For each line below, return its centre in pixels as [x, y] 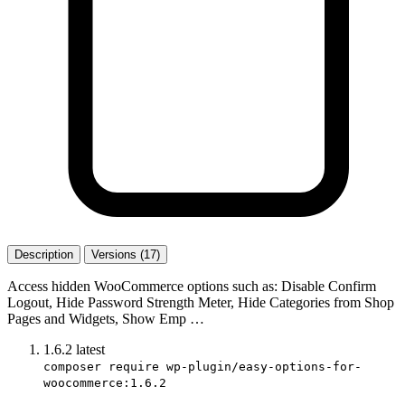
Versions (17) [126, 254]
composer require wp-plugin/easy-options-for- [202, 366]
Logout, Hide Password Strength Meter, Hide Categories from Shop [201, 302]
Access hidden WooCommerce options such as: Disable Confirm [192, 286]
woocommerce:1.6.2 [105, 382]
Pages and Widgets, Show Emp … [106, 318]
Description [44, 254]
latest [90, 349]
